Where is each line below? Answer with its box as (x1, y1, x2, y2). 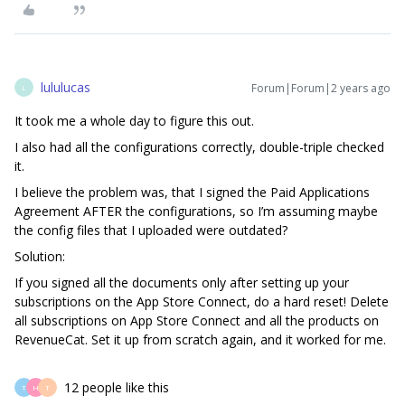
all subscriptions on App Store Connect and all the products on (14, 312, 379, 330)
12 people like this (64, 379, 169, 397)
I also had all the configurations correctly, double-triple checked (14, 138, 384, 156)
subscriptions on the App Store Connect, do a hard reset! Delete (14, 293, 389, 311)
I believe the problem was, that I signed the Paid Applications (14, 184, 370, 202)
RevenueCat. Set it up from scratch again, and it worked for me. (14, 331, 386, 349)
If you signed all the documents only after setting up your (14, 274, 349, 292)
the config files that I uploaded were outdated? (14, 221, 287, 240)
